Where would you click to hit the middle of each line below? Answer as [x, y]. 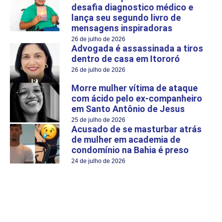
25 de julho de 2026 [98, 120]
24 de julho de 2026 [98, 161]
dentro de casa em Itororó [126, 58]
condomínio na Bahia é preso [130, 150]
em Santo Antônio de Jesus [128, 109]
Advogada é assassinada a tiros [137, 48]
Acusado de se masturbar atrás [137, 129]
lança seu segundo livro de [126, 17]
